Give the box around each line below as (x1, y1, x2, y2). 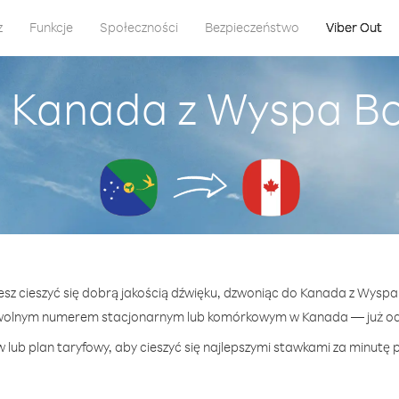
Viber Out (325, 19, 382, 36)
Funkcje (28, 19, 73, 36)
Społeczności (99, 19, 178, 36)
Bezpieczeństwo (204, 19, 299, 36)
